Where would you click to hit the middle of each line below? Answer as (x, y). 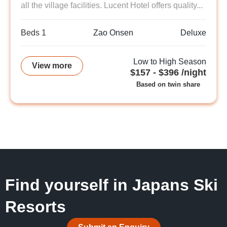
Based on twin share (168, 85)
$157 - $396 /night (168, 73)
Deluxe (193, 33)
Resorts (35, 207)
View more (52, 66)
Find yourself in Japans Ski (111, 185)
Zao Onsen (113, 33)
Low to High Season (170, 62)
